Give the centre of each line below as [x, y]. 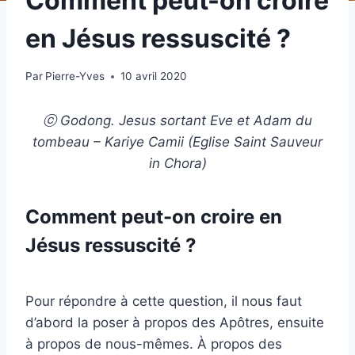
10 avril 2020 [154, 76]
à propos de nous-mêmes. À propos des [154, 344]
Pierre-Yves [75, 76]
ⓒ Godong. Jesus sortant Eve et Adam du [177, 121]
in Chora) [177, 164]
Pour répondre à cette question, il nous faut [164, 302]
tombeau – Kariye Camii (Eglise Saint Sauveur [177, 142]
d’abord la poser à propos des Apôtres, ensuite [175, 323]
